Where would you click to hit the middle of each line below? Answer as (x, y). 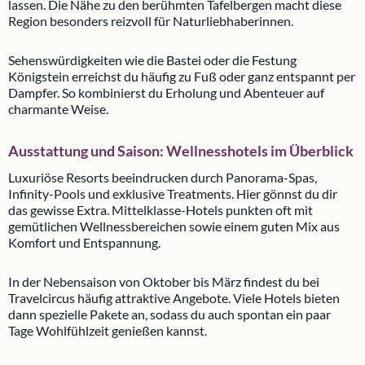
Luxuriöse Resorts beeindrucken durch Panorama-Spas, (163, 177)
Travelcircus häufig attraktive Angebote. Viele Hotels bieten (174, 298)
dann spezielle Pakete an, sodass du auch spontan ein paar (169, 314)
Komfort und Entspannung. (84, 242)
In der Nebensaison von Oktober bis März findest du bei (164, 281)
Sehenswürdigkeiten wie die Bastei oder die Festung (152, 60)
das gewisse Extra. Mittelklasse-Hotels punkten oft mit (161, 210)
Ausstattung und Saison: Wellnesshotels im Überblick (181, 151)
